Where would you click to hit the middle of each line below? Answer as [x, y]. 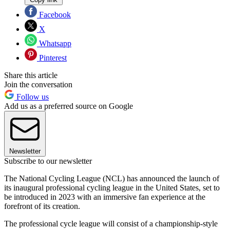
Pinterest [52, 58]
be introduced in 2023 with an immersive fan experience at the [105, 197]
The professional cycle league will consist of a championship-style [111, 224]
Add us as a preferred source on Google [69, 106]
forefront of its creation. [42, 206]
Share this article [31, 75]
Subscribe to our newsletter [48, 161]
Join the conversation [38, 85]
